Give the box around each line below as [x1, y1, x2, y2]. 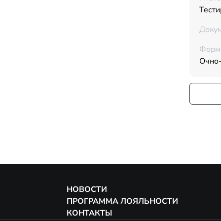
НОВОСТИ [66, 184, 107, 195]
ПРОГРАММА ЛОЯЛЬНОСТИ [66, 196, 178, 207]
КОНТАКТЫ [66, 208, 112, 219]
